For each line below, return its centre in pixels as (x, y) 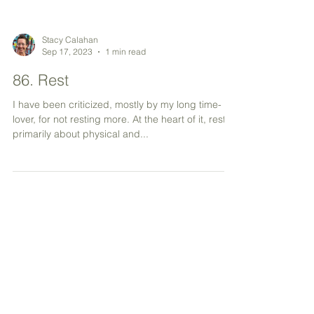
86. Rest (41, 157)
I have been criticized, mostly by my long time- (117, 182)
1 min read (125, 129)
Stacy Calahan (70, 117)
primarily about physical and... (81, 211)
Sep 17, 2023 (67, 129)
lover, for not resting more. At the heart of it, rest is (124, 196)
